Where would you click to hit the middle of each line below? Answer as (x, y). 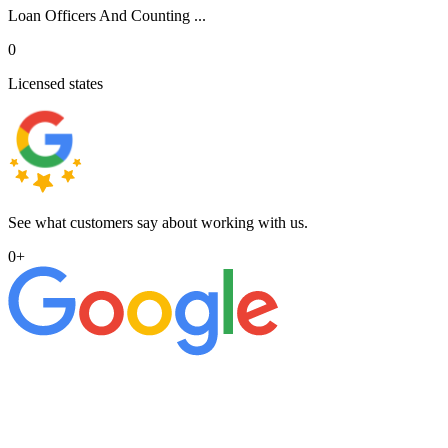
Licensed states (55, 83)
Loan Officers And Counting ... (107, 15)
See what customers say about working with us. (158, 222)
